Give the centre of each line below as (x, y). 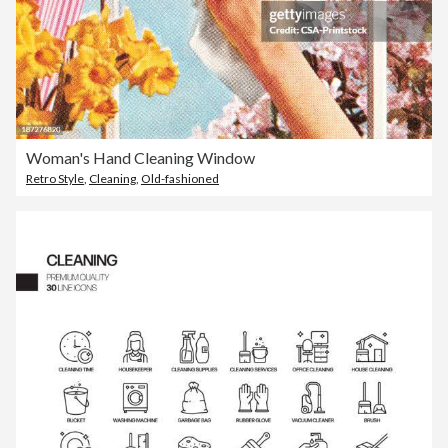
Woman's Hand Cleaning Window (140, 157)
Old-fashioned (180, 178)
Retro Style (55, 178)
